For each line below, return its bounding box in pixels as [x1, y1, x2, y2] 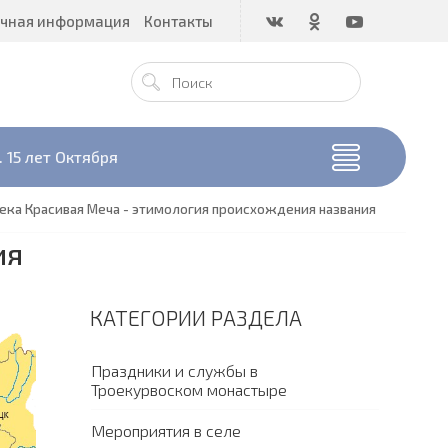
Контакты [144, 12, 213, 30]
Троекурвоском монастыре [91, 380, 287, 399]
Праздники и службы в [91, 361, 258, 380]
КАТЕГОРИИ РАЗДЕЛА [90, 305, 302, 330]
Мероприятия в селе [91, 421, 241, 440]
